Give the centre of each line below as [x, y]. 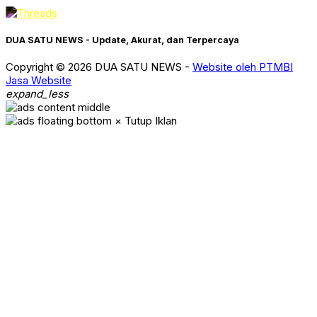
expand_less [37, 93]
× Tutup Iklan [146, 120]
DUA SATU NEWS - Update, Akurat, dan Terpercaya [122, 40]
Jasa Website [39, 80]
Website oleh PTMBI [243, 67]
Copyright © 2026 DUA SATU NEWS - [99, 67]
